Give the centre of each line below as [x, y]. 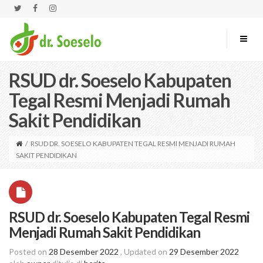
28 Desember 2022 [84, 252]
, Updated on [145, 252]
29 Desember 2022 [204, 252]
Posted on [29, 252]
